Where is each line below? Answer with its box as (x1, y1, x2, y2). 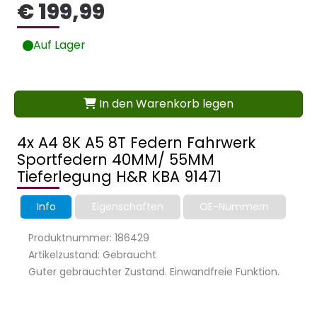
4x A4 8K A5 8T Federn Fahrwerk (17, 132, 255, 154)
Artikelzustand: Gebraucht (28, 248, 156, 263)
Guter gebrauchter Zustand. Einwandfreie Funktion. (28, 265, 279, 279)
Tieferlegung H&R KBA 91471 (17, 166, 221, 188)
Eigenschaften (91, 200, 163, 214)
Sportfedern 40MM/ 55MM (17, 149, 214, 171)
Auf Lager (33, 37, 86, 54)
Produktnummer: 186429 (28, 231, 149, 246)
